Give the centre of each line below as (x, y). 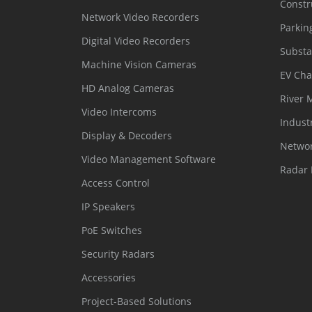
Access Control (116, 183)
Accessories (109, 278)
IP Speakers (108, 206)
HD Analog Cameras (128, 88)
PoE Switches (112, 230)
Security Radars (118, 254)
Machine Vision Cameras (139, 64)
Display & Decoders (127, 135)
